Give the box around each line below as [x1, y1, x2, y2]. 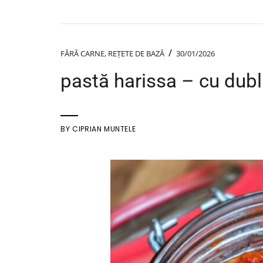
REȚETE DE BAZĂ [108, 48, 165, 59]
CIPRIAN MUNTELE [72, 124, 136, 134]
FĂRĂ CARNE [60, 48, 105, 59]
